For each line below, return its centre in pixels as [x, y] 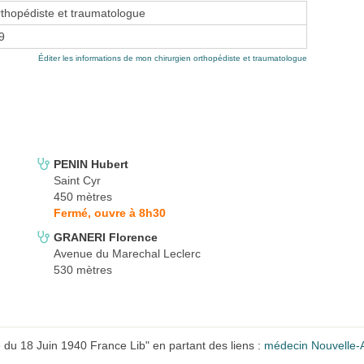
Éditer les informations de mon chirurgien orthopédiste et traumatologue [173, 58]
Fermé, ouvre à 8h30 [110, 213]
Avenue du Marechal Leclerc [127, 254]
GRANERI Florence [106, 238]
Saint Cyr [77, 181]
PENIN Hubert [91, 165]
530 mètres [83, 270]
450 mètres [83, 197]
